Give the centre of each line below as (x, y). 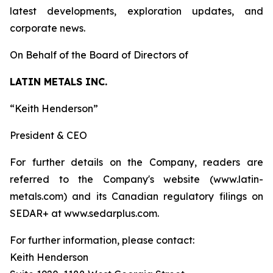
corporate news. (48, 28)
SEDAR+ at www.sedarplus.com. (84, 214)
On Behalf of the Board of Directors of (99, 55)
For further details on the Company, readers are (136, 162)
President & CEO (48, 136)
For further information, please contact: (102, 240)
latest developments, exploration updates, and (136, 11)
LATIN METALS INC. (58, 82)
